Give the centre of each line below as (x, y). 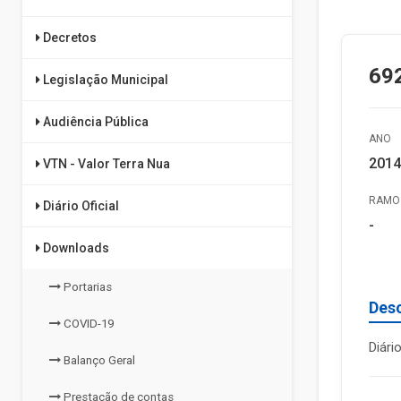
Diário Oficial (80, 206)
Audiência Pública (94, 122)
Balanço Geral (98, 360)
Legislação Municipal (104, 80)
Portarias (86, 287)
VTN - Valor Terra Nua (105, 164)
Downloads (75, 248)
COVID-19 (87, 324)
